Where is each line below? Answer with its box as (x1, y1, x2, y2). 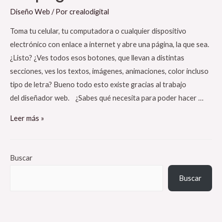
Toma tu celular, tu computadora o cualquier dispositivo (10, 26, 186, 35)
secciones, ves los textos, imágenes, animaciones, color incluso (10, 66, 209, 75)
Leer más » (10, 114, 44, 123)
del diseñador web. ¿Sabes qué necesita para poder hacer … (10, 93, 204, 102)
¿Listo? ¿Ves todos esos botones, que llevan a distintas (10, 53, 184, 62)
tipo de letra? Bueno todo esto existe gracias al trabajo (10, 80, 186, 89)
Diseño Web (10, 7, 50, 16)
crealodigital (69, 7, 109, 16)
